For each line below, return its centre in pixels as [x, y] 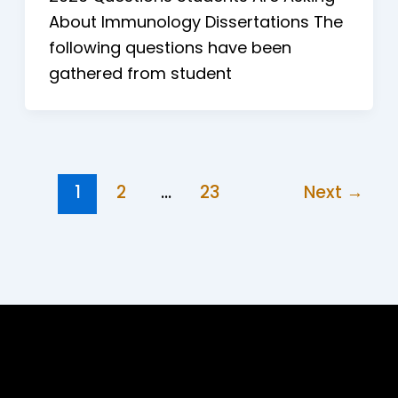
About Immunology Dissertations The [195, 22]
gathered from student [140, 74]
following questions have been [170, 48]
